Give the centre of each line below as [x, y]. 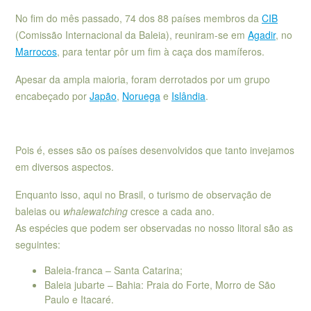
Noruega [141, 95]
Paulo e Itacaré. [79, 300]
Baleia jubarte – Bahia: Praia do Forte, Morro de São [160, 285]
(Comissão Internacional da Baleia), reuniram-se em [132, 35]
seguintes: [38, 244]
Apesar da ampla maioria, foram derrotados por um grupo [143, 79]
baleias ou [39, 211]
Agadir [262, 35]
